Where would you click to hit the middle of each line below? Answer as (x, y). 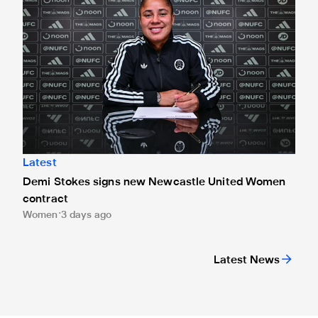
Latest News (247, 261)
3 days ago (86, 216)
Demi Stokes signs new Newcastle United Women (154, 183)
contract (45, 200)
